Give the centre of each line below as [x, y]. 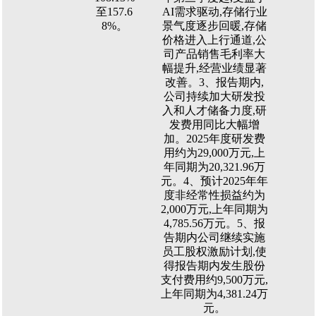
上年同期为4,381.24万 [214, 294]
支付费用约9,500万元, [214, 280]
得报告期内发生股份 [214, 266]
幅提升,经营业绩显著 [214, 68]
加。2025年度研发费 [214, 139]
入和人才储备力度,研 [214, 110]
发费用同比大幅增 [214, 124]
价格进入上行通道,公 [214, 40]
